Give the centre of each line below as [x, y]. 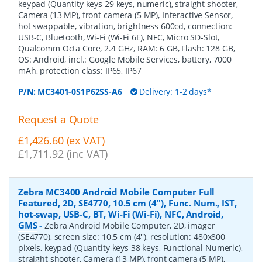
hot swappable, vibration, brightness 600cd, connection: [125, 26]
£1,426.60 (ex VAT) [61, 141]
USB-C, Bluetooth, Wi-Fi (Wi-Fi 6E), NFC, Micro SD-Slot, [119, 37]
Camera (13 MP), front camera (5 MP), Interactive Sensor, [126, 15]
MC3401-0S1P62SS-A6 [80, 91]
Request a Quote [58, 119]
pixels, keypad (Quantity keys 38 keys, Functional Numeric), [130, 248]
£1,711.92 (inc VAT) [63, 154]
